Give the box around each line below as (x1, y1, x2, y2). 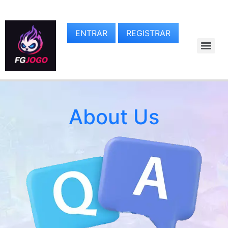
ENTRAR (75, 28, 107, 38)
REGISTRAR (126, 28, 170, 38)
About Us (69, 104, 159, 129)
